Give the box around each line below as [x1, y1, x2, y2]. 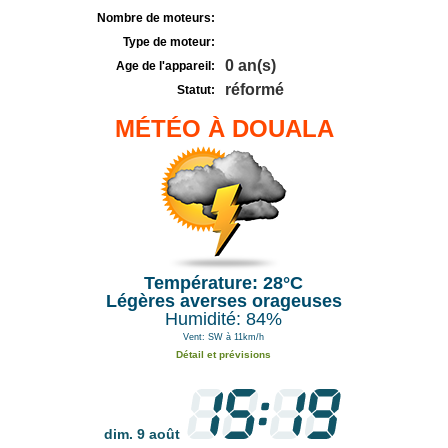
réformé [225, 81, 284, 98]
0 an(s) [225, 57, 276, 74]
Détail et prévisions [176, 349, 272, 360]
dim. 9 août [104, 426, 184, 442]
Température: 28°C [144, 273, 304, 293]
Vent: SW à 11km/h [183, 332, 265, 342]
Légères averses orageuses [105, 291, 342, 311]
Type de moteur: [123, 35, 215, 49]
